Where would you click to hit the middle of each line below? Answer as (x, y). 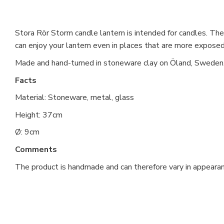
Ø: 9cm (27, 132)
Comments (36, 149)
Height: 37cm (39, 115)
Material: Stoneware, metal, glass (74, 98)
